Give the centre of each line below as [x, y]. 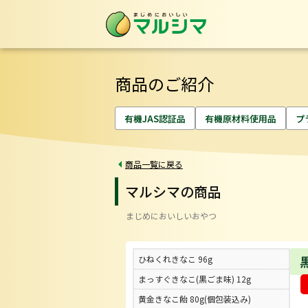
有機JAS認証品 [155, 118]
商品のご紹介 [164, 84]
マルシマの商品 [173, 191]
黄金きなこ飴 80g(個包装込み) [195, 299]
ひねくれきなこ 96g [175, 259]
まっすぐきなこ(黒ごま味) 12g [195, 279]
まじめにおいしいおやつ [171, 216]
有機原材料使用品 [241, 118]
